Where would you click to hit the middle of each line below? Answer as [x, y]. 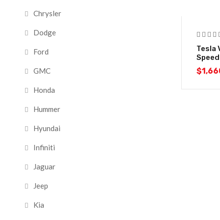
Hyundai [47, 128]
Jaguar [44, 166]
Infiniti [44, 147]
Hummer [47, 109]
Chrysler [47, 13]
